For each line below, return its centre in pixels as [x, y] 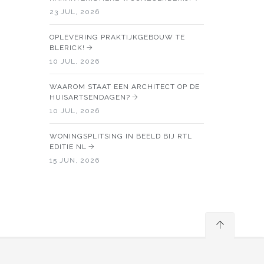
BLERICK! [67, 47]
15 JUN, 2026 [74, 160]
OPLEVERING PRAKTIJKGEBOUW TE [117, 37]
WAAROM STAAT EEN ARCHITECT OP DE [124, 86]
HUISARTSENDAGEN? [90, 97]
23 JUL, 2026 [74, 11]
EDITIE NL [68, 146]
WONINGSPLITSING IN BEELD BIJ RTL [121, 136]
